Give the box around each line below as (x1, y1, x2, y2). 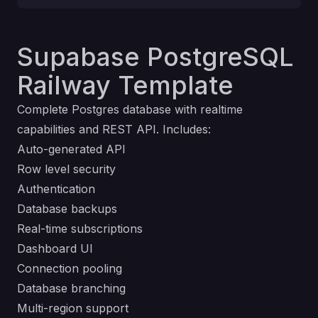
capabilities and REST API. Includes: (17, 122, 211, 136)
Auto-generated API (17, 142, 126, 156)
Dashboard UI (17, 241, 93, 256)
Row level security (17, 162, 116, 176)
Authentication (17, 182, 95, 196)
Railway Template (17, 70, 234, 101)
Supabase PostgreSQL (17, 41, 294, 72)
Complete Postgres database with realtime (17, 102, 243, 116)
